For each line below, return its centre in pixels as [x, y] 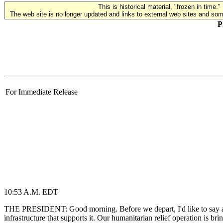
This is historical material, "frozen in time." [159, 7]
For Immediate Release [42, 92]
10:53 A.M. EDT [31, 192]
